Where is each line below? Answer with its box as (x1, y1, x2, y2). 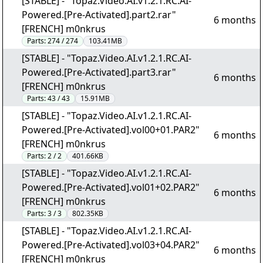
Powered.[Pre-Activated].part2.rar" (22, 8, 176, 21)
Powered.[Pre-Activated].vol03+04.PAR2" (22, 238, 200, 251)
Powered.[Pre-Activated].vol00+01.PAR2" (22, 123, 200, 136)
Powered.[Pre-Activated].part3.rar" (22, 66, 176, 79)
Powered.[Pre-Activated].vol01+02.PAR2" (22, 181, 200, 194)
